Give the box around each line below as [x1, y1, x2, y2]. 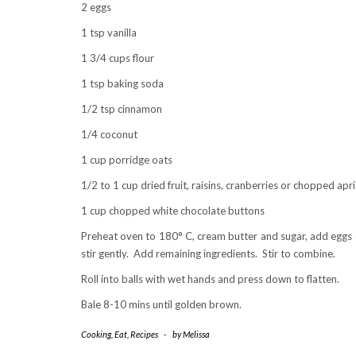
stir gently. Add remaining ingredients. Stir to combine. [81, 247, 335, 260]
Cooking [81, 329, 111, 339]
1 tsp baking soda [81, 77, 164, 90]
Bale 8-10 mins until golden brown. [81, 298, 242, 311]
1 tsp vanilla [81, 26, 137, 39]
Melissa [183, 329, 210, 339]
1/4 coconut [81, 128, 137, 141]
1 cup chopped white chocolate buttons [81, 204, 265, 217]
